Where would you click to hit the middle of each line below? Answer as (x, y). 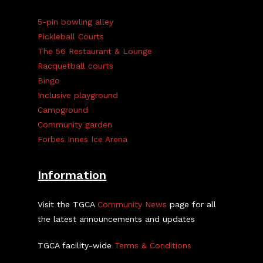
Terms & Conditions (153, 245)
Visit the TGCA (68, 204)
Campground (63, 110)
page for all (192, 204)
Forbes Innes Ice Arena (83, 139)
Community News (132, 204)
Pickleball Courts (71, 36)
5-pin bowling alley (76, 22)
